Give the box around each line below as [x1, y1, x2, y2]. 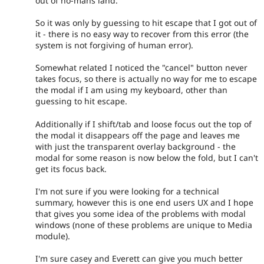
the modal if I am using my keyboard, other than [35, 84, 227, 96]
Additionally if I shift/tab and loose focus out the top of [35, 118, 252, 130]
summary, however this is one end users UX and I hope [35, 197, 253, 209]
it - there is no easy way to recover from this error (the [35, 28, 249, 39]
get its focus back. [35, 163, 107, 174]
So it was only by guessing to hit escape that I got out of [35, 16, 257, 28]
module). [35, 230, 70, 242]
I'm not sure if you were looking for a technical [35, 186, 219, 197]
